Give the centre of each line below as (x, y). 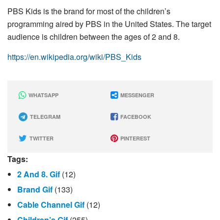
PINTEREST (134, 138)
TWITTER (41, 138)
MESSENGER (136, 95)
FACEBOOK (135, 117)
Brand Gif (35, 190)
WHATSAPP (43, 95)
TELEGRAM (44, 117)
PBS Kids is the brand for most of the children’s (89, 11)
